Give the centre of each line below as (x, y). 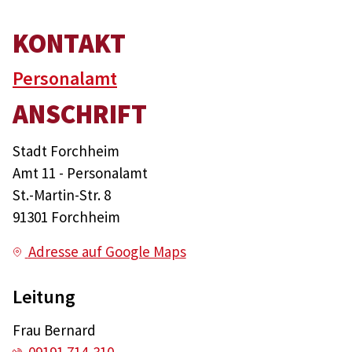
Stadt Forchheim (66, 151)
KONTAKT (69, 44)
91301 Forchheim (66, 217)
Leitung (44, 297)
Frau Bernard (54, 330)
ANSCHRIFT (80, 114)
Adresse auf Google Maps (107, 252)
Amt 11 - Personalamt (80, 173)
